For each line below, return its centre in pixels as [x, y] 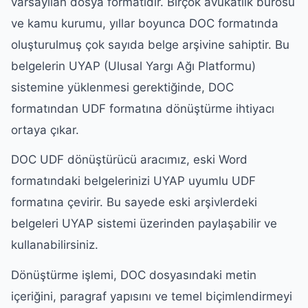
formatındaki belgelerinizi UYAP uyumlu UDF [133, 181]
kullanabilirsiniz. [55, 245]
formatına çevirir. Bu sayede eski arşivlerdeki [134, 202]
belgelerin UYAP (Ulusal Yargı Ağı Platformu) [133, 66]
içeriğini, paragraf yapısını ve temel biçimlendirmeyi [152, 296]
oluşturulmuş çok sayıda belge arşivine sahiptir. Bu [150, 44]
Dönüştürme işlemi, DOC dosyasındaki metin [134, 275]
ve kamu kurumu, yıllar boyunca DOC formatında [145, 23]
